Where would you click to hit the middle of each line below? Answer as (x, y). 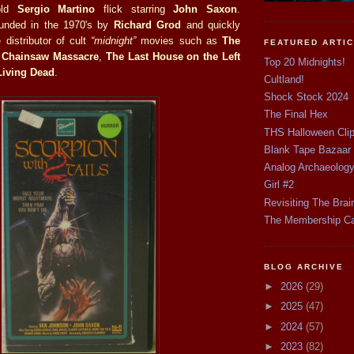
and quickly (211, 24)
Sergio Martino (56, 9)
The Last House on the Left (173, 56)
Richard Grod (147, 24)
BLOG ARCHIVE (304, 267)
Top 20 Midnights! (305, 62)
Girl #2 (279, 185)
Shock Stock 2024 (306, 97)
